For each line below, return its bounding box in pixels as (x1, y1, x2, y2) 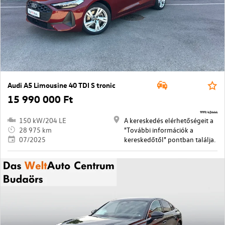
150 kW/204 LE (19, 115, 66, 125)
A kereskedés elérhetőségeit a (124, 115, 213, 125)
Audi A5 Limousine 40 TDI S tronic (8, 80, 116, 90)
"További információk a (124, 125, 193, 135)
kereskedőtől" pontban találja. (124, 134, 215, 144)
